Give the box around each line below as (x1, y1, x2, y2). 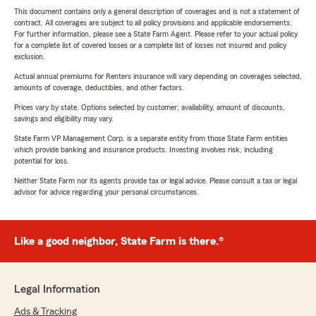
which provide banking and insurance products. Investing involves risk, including (14, 145, 273, 154)
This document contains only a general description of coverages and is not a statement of (14, 7, 300, 16)
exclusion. (14, 52, 45, 61)
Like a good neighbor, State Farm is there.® (14, 236, 224, 248)
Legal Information (14, 284, 100, 296)
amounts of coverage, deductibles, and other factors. (14, 83, 184, 92)
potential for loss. (14, 157, 69, 166)
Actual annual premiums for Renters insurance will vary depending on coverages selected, (14, 72, 302, 81)
